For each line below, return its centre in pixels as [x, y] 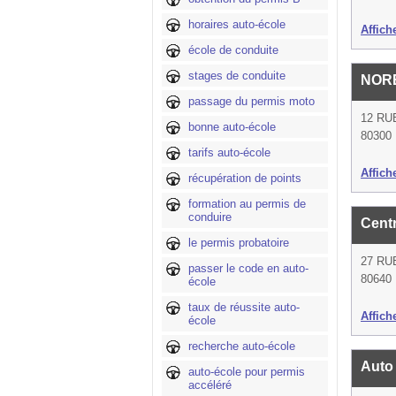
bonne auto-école [232, 127]
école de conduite [233, 50]
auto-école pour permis [247, 372]
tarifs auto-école [229, 152]
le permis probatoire [239, 243]
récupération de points [245, 178]
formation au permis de [247, 204]
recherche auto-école [242, 346]
